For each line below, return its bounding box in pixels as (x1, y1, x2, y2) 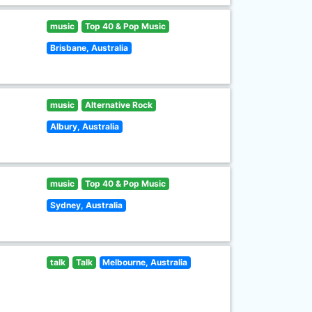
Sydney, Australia (50, 200, 123, 210)
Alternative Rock (84, 100, 153, 110)
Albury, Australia (50, 121, 120, 132)
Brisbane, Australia (50, 42, 129, 53)
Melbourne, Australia (102, 257, 188, 267)
